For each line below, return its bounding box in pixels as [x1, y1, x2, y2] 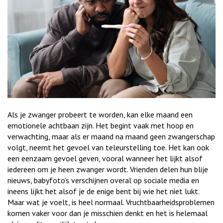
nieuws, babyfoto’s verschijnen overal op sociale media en [7, 175, 199, 185]
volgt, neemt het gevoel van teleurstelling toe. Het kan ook [7, 142, 209, 152]
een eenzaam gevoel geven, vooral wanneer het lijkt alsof [7, 153, 203, 163]
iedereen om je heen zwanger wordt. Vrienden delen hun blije [7, 164, 208, 174]
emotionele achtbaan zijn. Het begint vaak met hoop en [7, 120, 194, 130]
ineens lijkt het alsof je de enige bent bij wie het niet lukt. [7, 186, 199, 196]
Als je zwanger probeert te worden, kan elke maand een [7, 109, 193, 119]
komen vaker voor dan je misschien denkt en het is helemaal [7, 208, 208, 218]
